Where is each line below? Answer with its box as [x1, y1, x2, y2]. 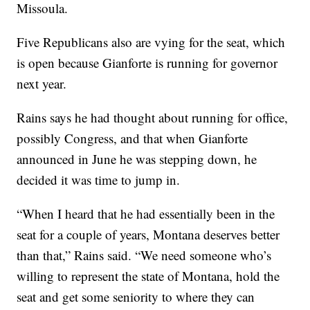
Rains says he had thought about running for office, [17, 109, 289, 127]
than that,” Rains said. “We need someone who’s [17, 246, 272, 264]
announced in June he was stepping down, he [17, 150, 257, 168]
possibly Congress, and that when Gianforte [17, 129, 248, 147]
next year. [17, 75, 67, 93]
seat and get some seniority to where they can [17, 288, 255, 306]
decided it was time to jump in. [17, 171, 181, 189]
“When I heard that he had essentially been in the [17, 205, 275, 223]
